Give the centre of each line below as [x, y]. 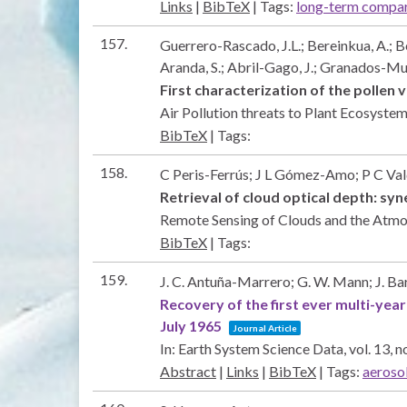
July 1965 [191, 325]
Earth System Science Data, [263, 348]
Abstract [188, 371]
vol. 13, [372, 348]
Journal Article [265, 328]
